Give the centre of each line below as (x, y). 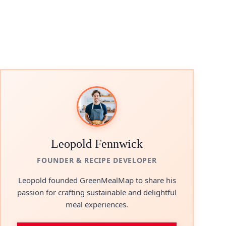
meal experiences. (97, 204)
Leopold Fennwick (97, 144)
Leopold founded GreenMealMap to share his (97, 180)
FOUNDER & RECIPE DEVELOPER (97, 160)
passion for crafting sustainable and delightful (97, 192)
